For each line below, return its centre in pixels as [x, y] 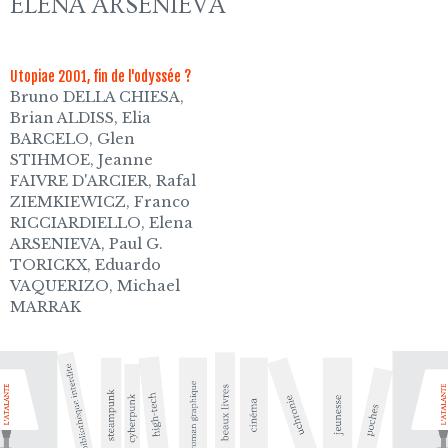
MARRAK [46, 306]
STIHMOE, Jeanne [82, 159]
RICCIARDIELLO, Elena [102, 222]
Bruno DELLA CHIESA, [97, 96]
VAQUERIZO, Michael [95, 285]
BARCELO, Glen [73, 138]
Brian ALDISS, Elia [81, 117]
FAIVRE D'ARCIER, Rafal [103, 180]
